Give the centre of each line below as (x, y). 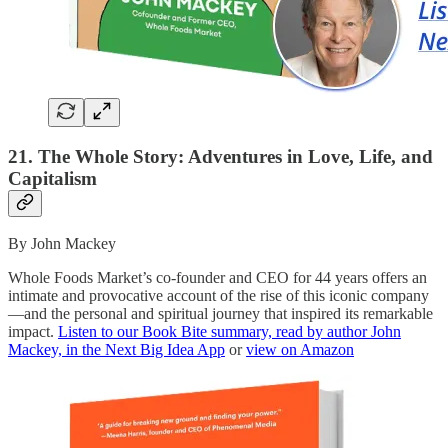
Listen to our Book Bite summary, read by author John (229, 332)
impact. (33, 332)
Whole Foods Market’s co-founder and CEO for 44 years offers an (217, 278)
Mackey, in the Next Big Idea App (116, 350)
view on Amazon (300, 350)
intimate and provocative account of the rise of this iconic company (218, 296)
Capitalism (52, 178)
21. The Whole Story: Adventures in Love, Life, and (220, 156)
